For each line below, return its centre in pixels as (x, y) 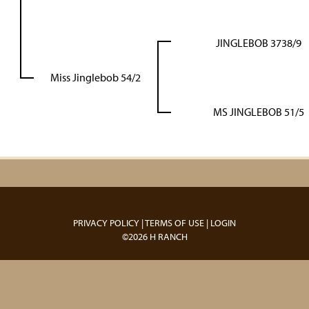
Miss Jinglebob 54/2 (96, 78)
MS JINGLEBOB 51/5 (258, 112)
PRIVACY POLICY (106, 223)
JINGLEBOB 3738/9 (258, 43)
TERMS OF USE (175, 223)
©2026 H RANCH (154, 237)
